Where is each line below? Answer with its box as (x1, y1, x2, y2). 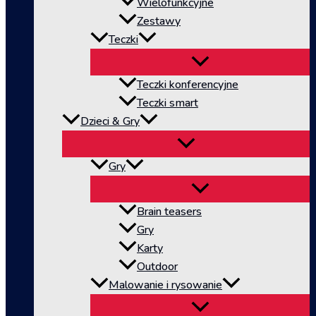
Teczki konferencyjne (137, 77, 238, 93)
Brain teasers (137, 204, 202, 220)
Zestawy (137, 13, 181, 30)
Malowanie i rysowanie (109, 277, 222, 293)
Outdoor (137, 259, 178, 275)
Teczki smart (137, 95, 198, 111)
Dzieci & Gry (80, 114, 140, 130)
